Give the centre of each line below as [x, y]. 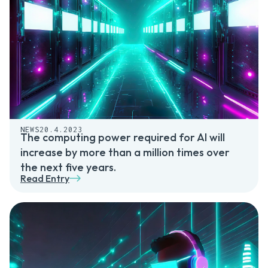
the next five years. [68, 167]
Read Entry [45, 179]
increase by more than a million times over [125, 153]
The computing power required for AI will [123, 138]
